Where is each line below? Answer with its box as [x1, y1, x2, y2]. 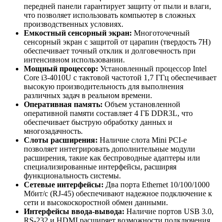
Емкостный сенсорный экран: [24, 28, 132, 37]
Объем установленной [103, 100, 180, 109]
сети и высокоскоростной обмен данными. [24, 198, 168, 207]
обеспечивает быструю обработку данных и [24, 117, 172, 126]
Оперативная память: [24, 100, 103, 109]
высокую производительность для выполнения [24, 82, 183, 91]
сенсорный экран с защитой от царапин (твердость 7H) [24, 37, 211, 46]
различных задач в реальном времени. [24, 91, 152, 100]
